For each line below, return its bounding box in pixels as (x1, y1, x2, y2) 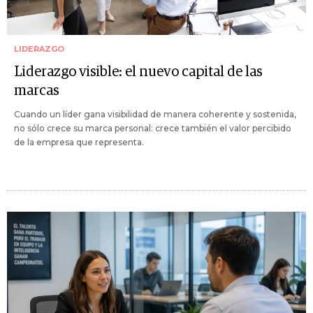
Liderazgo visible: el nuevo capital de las (14, 64, 263, 79)
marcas (14, 83, 59, 98)
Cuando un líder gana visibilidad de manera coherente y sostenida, (14, 108, 296, 119)
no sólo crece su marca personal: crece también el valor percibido (14, 122, 291, 133)
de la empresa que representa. (14, 136, 144, 147)
